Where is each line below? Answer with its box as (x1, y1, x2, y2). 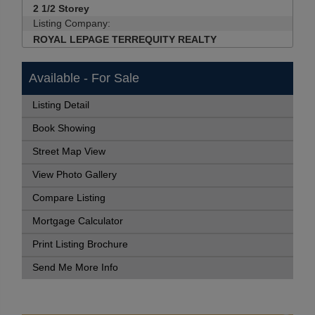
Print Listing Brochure (32, 239, 128, 250)
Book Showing (32, 123, 96, 134)
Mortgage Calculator (32, 216, 123, 226)
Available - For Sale (29, 71, 139, 85)
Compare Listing (32, 193, 105, 203)
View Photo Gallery (32, 169, 117, 180)
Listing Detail (32, 100, 89, 110)
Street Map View (32, 146, 105, 157)
